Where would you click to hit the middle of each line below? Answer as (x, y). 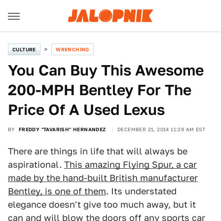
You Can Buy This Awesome (106, 70)
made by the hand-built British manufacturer (103, 178)
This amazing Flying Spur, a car (130, 165)
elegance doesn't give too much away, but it (102, 204)
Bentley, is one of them (57, 191)
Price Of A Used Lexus (86, 110)
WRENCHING (73, 49)
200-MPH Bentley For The (100, 90)
